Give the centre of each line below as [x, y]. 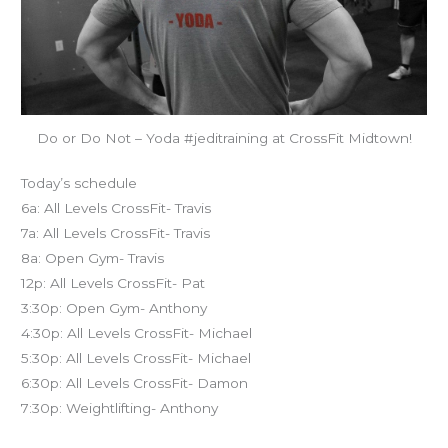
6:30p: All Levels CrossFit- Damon [135, 383]
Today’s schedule [79, 183]
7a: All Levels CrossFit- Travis [116, 233]
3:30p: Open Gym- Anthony [114, 308]
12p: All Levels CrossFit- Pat [113, 283]
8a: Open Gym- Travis [93, 258]
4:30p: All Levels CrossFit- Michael [137, 333]
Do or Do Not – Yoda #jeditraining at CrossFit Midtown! [224, 137]
